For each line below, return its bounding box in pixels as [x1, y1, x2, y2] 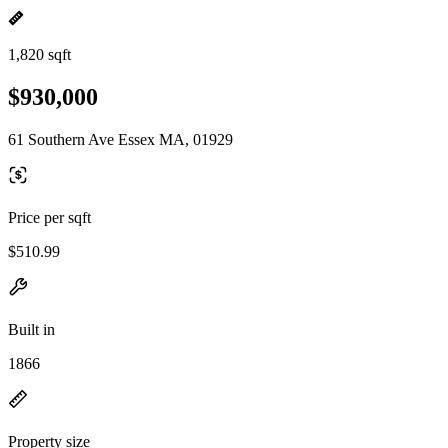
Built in [8, 320, 55, 338]
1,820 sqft [8, 46, 71, 63]
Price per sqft [8, 208, 91, 226]
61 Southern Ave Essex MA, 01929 [8, 130, 233, 148]
